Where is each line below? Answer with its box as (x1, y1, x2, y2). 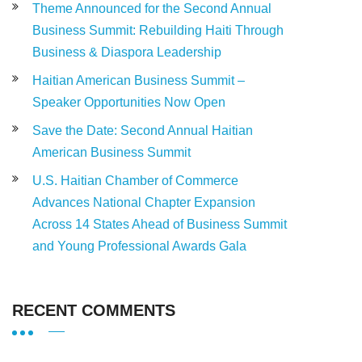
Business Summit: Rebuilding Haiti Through (32, 23, 284, 37)
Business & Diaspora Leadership (32, 44, 221, 59)
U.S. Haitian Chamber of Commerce (32, 173, 238, 187)
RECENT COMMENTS (12, 301, 175, 319)
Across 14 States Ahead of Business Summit (32, 217, 287, 231)
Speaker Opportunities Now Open (32, 95, 225, 109)
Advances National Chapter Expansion (32, 195, 255, 209)
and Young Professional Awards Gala (32, 238, 246, 253)
